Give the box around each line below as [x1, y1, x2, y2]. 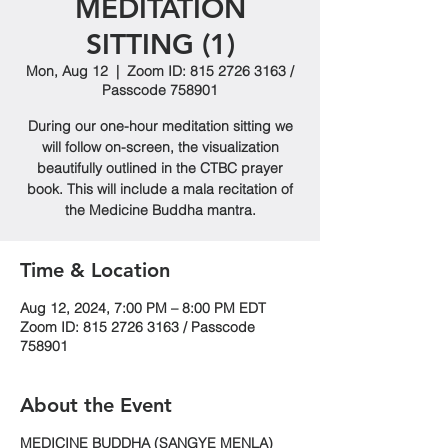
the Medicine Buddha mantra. [64, 201, 256, 219]
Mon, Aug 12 [26, 62, 108, 80]
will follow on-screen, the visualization [41, 138, 279, 156]
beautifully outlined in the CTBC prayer [37, 159, 283, 177]
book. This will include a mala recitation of [27, 180, 293, 198]
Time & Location [20, 258, 170, 282]
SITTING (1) [85, 27, 235, 61]
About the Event [20, 393, 172, 417]
